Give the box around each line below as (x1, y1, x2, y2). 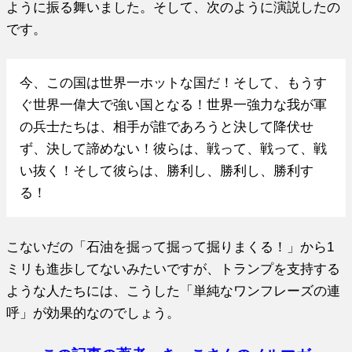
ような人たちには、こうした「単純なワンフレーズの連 (6, 283, 341, 298)
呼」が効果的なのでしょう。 (6, 305, 181, 320)
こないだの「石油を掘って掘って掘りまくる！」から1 (6, 239, 335, 254)
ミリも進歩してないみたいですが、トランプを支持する (6, 261, 341, 276)
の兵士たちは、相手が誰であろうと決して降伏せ (19, 119, 313, 134)
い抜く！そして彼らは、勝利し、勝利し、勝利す (19, 163, 313, 178)
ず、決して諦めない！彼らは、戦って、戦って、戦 (19, 141, 327, 156)
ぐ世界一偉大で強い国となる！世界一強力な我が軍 (19, 97, 327, 112)
